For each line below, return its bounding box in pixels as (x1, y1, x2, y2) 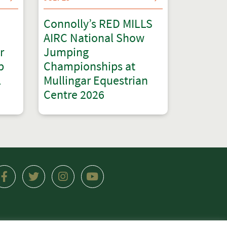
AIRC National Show (44, 30, 144, 46)
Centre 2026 (44, 87, 104, 102)
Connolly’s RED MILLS (44, 16, 153, 31)
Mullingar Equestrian (44, 72, 148, 88)
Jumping (44, 44, 89, 60)
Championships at (44, 58, 135, 74)
